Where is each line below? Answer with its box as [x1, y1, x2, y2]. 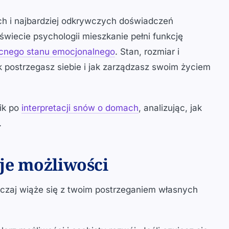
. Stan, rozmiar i [115, 47, 179, 57]
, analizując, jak [139, 103, 202, 113]
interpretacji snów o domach [21, 103, 139, 113]
